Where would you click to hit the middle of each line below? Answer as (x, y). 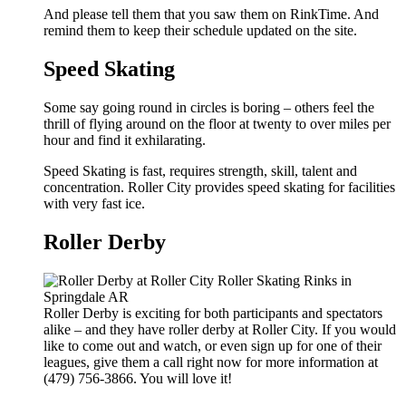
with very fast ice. (94, 203)
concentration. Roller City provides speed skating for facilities (219, 187)
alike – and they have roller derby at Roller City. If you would (220, 329)
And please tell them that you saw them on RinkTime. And (211, 14)
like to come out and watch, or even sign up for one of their (213, 345)
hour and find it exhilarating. (125, 140)
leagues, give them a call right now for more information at (211, 362)
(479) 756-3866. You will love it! (138, 378)
